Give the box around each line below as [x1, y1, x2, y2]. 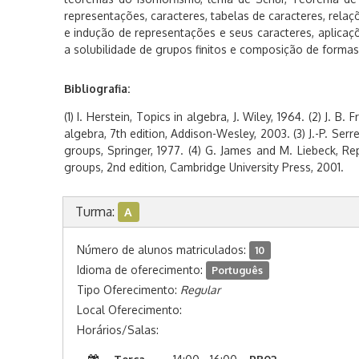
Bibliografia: [63, 82, 130, 95]
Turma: [75, 204, 118, 220]
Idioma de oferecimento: [76, 263, 206, 276]
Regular [179, 283, 220, 296]
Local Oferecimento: [76, 303, 182, 317]
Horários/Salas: [76, 323, 159, 337]
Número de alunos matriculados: [76, 243, 249, 256]
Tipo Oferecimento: [76, 283, 180, 296]
